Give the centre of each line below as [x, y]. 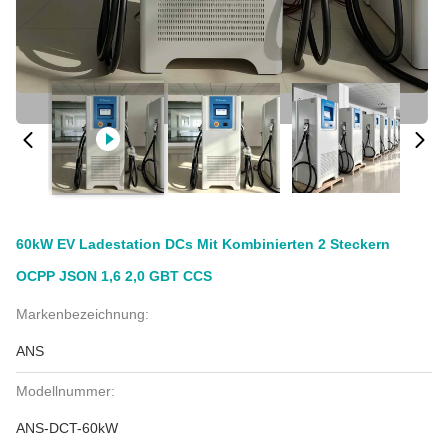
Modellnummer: [65, 391]
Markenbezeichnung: [82, 314]
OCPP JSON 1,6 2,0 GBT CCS [114, 276]
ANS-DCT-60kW [67, 428]
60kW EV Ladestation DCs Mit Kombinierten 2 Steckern [203, 244]
